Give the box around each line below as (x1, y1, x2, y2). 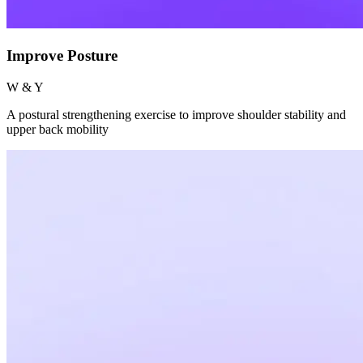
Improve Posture (6, 47, 117, 65)
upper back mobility (6, 122, 109, 136)
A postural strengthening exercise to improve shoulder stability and (6, 107, 346, 122)
